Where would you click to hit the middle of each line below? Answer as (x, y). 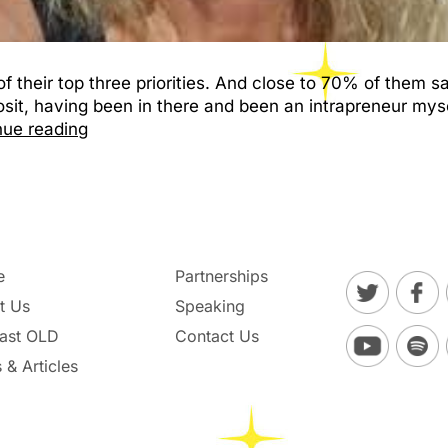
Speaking (210, 306)
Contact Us (217, 336)
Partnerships (222, 276)
